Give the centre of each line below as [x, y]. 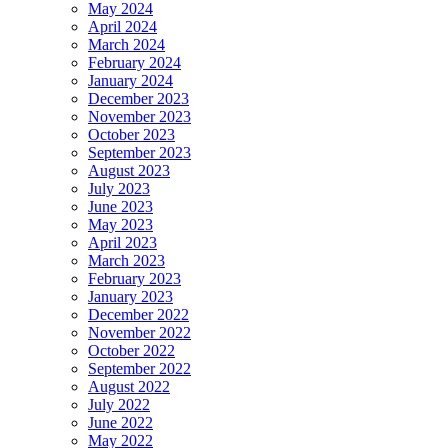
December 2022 [138, 314]
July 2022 [119, 404]
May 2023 [120, 224]
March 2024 [126, 44]
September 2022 [139, 368]
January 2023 [130, 296]
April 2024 [122, 26]
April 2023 [122, 242]
